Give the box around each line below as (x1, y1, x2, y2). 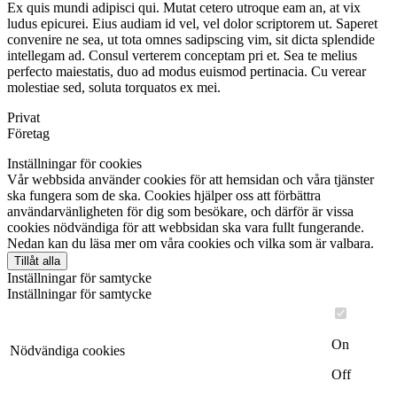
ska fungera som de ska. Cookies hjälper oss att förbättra (7, 188, 321, 204)
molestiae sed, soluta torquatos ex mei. (7, 80, 221, 96)
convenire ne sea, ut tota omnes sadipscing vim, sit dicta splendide (7, 32, 375, 48)
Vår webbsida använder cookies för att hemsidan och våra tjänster (7, 172, 374, 188)
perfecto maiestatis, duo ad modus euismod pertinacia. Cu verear (7, 64, 366, 80)
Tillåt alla (14, 254, 60, 269)
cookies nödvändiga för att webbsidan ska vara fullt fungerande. (7, 220, 364, 236)
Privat (7, 110, 40, 126)
